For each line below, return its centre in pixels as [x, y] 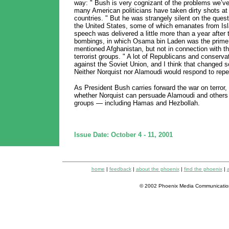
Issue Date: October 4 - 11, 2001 [123, 135]
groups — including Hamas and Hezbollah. [137, 103]
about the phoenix [157, 169]
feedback [120, 169]
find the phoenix [203, 169]
